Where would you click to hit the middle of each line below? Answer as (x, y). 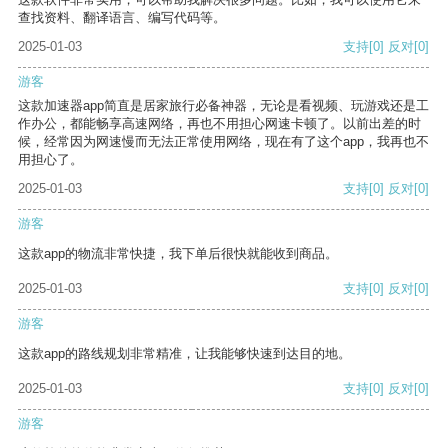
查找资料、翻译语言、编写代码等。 (122, 18)
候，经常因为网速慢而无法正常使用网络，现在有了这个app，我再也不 (223, 142)
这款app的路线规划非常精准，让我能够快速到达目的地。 (184, 354)
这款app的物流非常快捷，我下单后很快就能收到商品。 (178, 254)
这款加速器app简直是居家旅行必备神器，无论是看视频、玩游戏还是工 (223, 106)
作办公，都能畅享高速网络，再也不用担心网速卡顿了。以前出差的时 (219, 124)
